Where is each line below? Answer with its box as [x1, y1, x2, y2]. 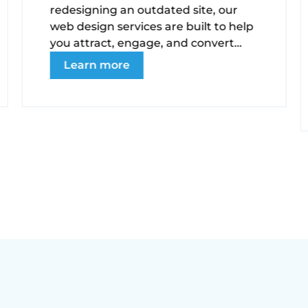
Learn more [63, 58, 130, 72]
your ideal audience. [49, 53, 163, 67]
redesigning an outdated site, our [49, 3, 238, 17]
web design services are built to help [49, 20, 254, 34]
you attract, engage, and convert [49, 36, 234, 50]
